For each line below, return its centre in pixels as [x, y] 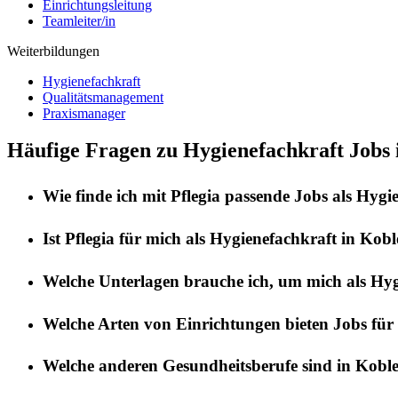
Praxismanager [84, 113]
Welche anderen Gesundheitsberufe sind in [199, 366]
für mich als [162, 239]
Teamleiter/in [79, 20]
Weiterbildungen [53, 51]
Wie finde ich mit [107, 196]
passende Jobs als [288, 196]
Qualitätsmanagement [103, 97]
